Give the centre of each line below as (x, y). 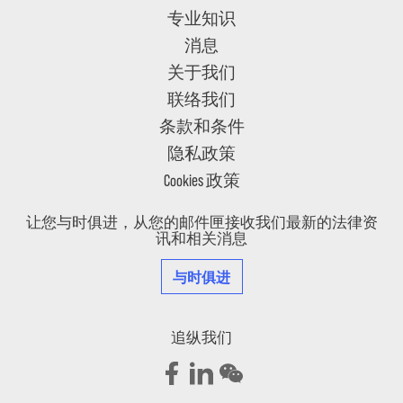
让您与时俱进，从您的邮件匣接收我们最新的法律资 (201, 223)
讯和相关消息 (201, 239)
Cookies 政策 (201, 179)
